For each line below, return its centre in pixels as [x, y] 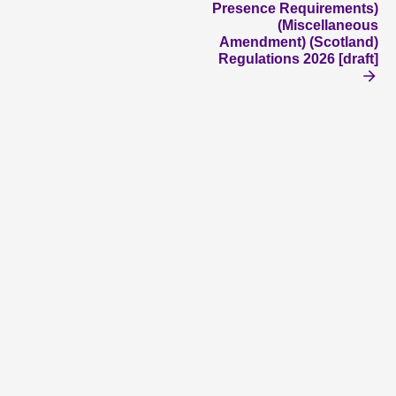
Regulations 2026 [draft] [298, 59]
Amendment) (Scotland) [299, 42]
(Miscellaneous [328, 25]
